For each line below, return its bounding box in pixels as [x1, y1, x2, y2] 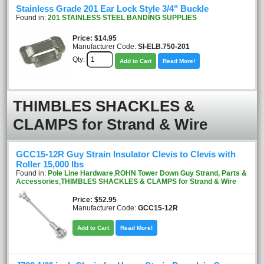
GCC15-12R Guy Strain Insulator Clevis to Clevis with [16, 150, 236, 159]
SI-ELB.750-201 [138, 42, 190, 51]
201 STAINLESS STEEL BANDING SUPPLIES [48, 14, 197, 22]
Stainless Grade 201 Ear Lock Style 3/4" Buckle [16, 4, 209, 14]
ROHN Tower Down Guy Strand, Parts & [115, 169, 247, 177]
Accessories [16, 177, 59, 186]
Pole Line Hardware [48, 169, 113, 177]
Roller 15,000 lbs [16, 160, 84, 169]
